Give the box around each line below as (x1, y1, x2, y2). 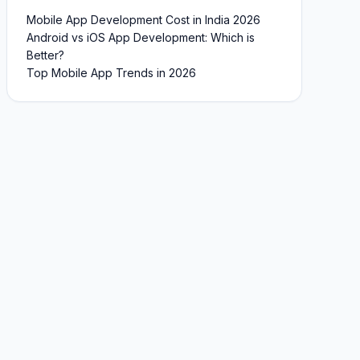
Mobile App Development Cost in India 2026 (27, 12, 260, 27)
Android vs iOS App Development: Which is (27, 30, 255, 44)
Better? (27, 47, 64, 62)
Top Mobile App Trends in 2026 (27, 65, 196, 80)
